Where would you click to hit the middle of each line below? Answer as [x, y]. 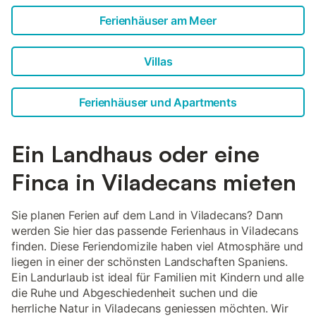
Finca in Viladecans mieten [154, 182]
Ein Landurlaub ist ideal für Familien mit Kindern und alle [158, 277]
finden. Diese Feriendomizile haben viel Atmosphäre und [157, 246]
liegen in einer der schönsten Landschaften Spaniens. [150, 262]
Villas [158, 61]
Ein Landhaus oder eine [135, 154]
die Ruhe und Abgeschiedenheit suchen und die [135, 293]
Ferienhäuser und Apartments [158, 102]
